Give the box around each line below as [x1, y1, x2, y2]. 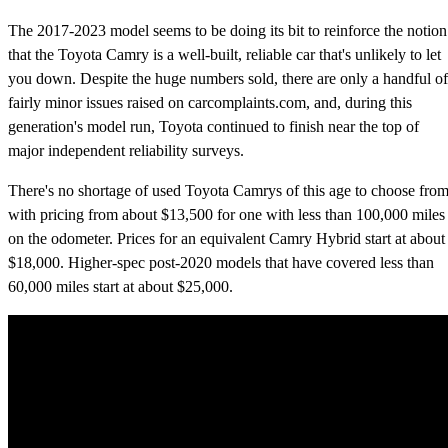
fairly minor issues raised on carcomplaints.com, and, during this [8, 94, 412, 112]
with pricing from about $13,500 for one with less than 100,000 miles [8, 206, 445, 224]
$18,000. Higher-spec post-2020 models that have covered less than [8, 254, 434, 272]
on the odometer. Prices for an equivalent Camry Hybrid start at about [8, 230, 445, 248]
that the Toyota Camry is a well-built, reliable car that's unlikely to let [8, 46, 441, 64]
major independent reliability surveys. [8, 142, 244, 160]
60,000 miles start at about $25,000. [8, 278, 233, 296]
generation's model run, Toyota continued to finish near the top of [8, 118, 419, 136]
